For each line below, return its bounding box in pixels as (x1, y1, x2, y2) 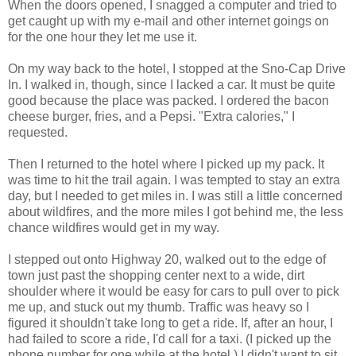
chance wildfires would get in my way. (8, 220, 219, 234)
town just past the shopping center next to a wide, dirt (8, 268, 304, 282)
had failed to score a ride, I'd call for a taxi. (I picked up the (8, 331, 331, 346)
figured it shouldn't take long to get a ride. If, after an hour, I (8, 315, 333, 330)
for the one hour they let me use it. (8, 29, 197, 44)
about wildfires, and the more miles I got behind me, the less (8, 204, 343, 219)
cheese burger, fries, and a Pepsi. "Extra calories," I (8, 109, 295, 123)
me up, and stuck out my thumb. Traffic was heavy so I (8, 300, 309, 314)
